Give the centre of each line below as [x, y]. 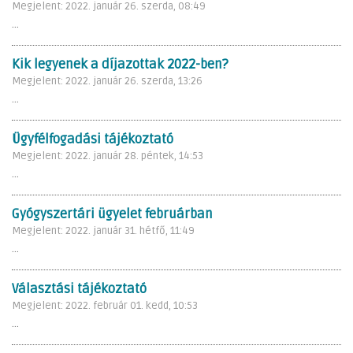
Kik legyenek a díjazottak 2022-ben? [120, 64]
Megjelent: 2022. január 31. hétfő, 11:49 [103, 230]
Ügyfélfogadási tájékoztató [93, 139]
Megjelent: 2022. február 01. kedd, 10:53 [105, 305]
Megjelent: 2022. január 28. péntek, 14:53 [108, 156]
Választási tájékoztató [79, 289]
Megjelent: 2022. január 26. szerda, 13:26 [107, 81]
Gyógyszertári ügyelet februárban [112, 214]
